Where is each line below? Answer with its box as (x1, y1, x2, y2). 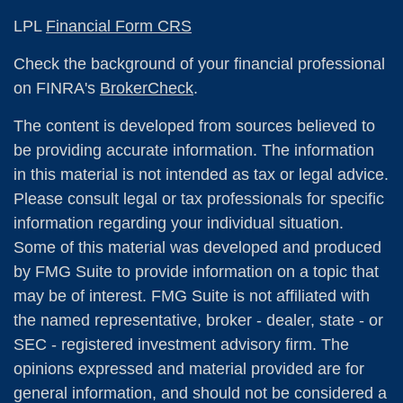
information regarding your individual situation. (13, 214, 344, 233)
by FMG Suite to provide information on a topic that (13, 263, 379, 282)
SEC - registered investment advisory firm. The (13, 336, 349, 354)
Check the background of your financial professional (13, 55, 385, 74)
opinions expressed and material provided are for (13, 360, 364, 379)
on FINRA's (13, 79, 100, 98)
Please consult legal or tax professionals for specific (13, 190, 384, 209)
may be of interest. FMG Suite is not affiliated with (13, 287, 370, 306)
